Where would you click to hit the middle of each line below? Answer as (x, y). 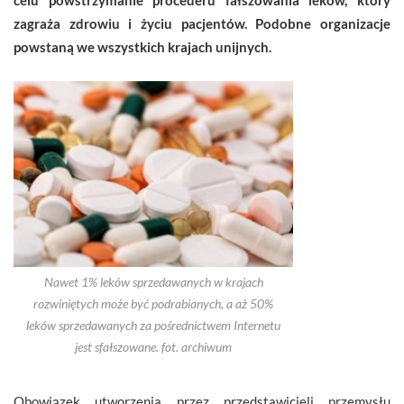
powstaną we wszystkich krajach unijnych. (142, 46)
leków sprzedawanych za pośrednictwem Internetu (153, 326)
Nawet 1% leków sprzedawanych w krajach (153, 282)
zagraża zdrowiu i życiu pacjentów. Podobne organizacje (202, 23)
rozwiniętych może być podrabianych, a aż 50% (153, 304)
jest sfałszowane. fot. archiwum (153, 347)
